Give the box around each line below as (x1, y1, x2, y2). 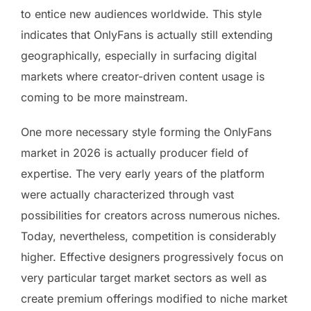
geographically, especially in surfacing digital (21, 48, 257, 62)
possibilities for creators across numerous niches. (21, 208, 280, 222)
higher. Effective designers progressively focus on (21, 249, 283, 264)
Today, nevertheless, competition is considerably (21, 228, 276, 243)
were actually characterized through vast (21, 187, 234, 201)
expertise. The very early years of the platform (21, 166, 264, 180)
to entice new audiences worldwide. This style (21, 6, 262, 21)
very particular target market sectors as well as (21, 270, 267, 285)
